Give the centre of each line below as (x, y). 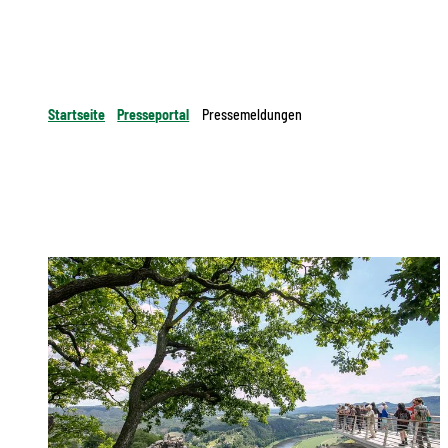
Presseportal (153, 114)
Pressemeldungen (251, 114)
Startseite (76, 114)
